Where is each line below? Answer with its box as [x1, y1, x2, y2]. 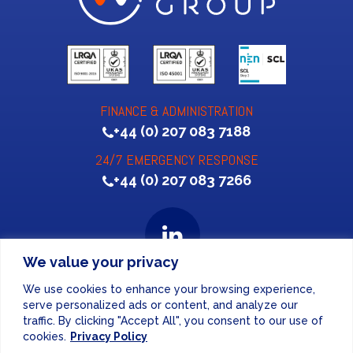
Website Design [117, 290, 190, 301]
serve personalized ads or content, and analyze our [23, 298, 298, 311]
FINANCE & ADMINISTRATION [100, 101, 253, 120]
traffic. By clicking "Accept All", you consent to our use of [23, 314, 323, 327]
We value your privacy [23, 253, 179, 270]
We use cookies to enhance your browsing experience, [23, 282, 315, 295]
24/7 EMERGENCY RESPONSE [95, 150, 258, 169]
